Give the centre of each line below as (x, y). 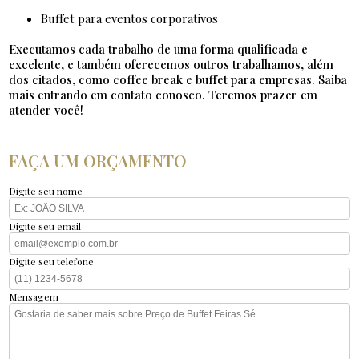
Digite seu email (45, 226)
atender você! (46, 110)
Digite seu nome (46, 191)
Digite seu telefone (52, 262)
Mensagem (34, 297)
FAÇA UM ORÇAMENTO (98, 161)
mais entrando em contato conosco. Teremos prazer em (163, 95)
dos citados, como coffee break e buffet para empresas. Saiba (178, 80)
